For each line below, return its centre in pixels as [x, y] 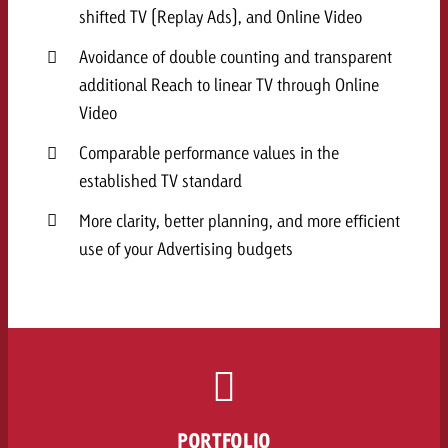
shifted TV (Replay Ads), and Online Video [220, 16]
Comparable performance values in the [208, 152]
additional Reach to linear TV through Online [228, 84]
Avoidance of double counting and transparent [235, 56]
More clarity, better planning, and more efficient [239, 220]
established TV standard [160, 180]
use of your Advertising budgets [185, 248]
